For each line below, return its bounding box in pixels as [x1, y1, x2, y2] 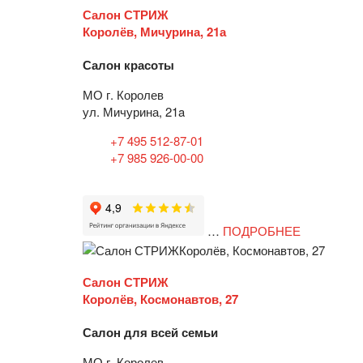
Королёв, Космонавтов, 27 [83, 290, 238, 309]
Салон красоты [83, 55, 174, 74]
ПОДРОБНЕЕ [223, 221, 301, 239]
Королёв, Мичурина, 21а [83, 23, 226, 41]
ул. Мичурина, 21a [83, 102, 185, 120]
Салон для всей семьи [83, 323, 218, 342]
